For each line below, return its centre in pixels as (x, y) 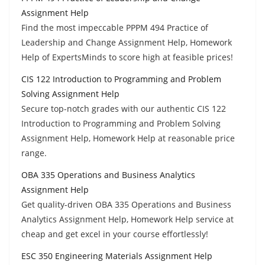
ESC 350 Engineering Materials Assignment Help (117, 256)
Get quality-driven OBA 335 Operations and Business (126, 204)
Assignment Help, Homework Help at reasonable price (128, 138)
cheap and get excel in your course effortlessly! (115, 234)
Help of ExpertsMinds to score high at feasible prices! (127, 57)
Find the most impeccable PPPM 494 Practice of (115, 27)
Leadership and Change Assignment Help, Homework (127, 42)
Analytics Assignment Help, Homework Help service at (127, 219)
